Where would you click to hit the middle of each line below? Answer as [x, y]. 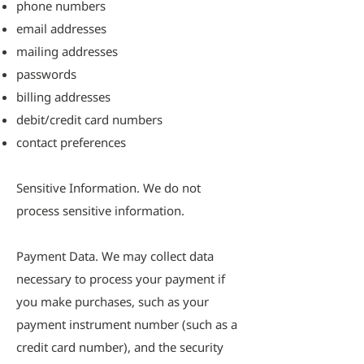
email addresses [61, 28]
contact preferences [71, 142]
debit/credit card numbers [89, 119]
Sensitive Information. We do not [108, 188]
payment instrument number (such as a [127, 324]
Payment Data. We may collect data [115, 256]
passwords [46, 74]
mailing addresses [67, 51]
